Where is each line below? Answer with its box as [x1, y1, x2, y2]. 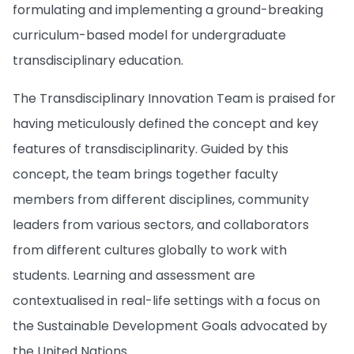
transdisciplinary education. [13, 51, 183, 70]
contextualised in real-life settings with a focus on [13, 292, 320, 311]
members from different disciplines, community [13, 190, 309, 209]
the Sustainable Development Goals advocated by [13, 317, 327, 336]
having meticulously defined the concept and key [13, 115, 318, 134]
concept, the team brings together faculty [13, 165, 278, 184]
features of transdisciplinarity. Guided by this [13, 140, 288, 159]
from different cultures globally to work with [13, 241, 287, 260]
